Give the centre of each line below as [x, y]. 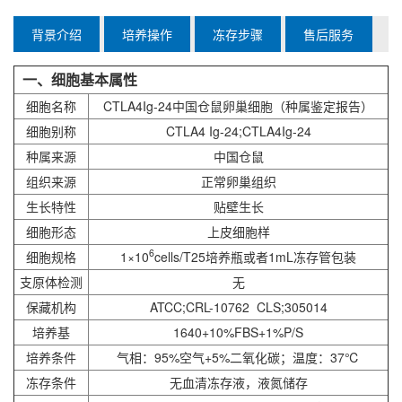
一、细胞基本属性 [76, 79]
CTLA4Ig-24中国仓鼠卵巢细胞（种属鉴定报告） [238, 105]
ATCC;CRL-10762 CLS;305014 [238, 306]
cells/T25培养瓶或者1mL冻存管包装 [255, 256]
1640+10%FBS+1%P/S [238, 332]
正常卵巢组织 [238, 181]
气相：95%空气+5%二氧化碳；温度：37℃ [238, 357]
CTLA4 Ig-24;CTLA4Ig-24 [238, 131]
